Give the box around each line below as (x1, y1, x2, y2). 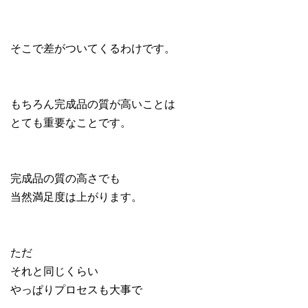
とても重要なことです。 (10, 114, 131, 130)
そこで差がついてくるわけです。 (10, 40, 175, 56)
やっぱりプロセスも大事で (10, 281, 142, 297)
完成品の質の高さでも (10, 170, 120, 186)
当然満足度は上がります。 (10, 188, 142, 204)
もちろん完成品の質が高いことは (10, 96, 175, 111)
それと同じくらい (10, 263, 98, 278)
